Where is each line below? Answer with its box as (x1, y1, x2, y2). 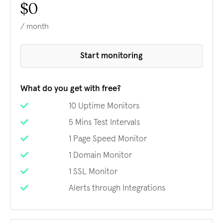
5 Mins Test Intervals (68, 118, 140, 127)
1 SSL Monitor (68, 168, 117, 176)
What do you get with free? (20, 85, 121, 93)
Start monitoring (80, 52, 143, 60)
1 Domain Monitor (68, 151, 132, 160)
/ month (20, 22, 49, 30)
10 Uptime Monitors (68, 102, 139, 111)
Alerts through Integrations (68, 184, 165, 193)
